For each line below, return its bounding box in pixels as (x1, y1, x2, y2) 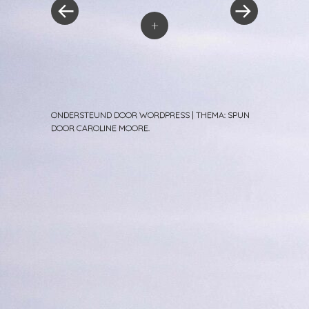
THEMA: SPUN (196, 109, 250, 120)
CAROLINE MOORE (77, 122, 148, 133)
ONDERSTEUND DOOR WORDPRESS (51, 109, 190, 120)
